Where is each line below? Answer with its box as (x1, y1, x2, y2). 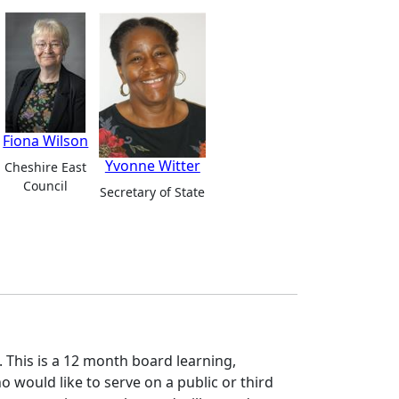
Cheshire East (4, 159, 87, 176)
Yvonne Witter (104, 155, 200, 175)
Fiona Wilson (3, 131, 89, 151)
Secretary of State (100, 183, 206, 200)
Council (23, 177, 69, 195)
